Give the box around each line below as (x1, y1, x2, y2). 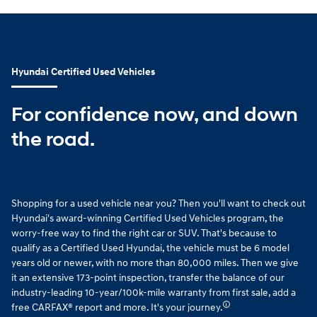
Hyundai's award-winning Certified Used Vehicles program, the (11, 212, 284, 225)
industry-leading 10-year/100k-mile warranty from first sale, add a (11, 287, 296, 299)
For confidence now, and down (11, 102, 298, 127)
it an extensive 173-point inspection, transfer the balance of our (11, 272, 284, 284)
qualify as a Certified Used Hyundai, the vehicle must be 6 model (11, 242, 289, 255)
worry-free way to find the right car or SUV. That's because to (11, 227, 277, 240)
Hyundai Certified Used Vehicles (11, 66, 155, 79)
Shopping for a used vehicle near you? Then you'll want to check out (11, 197, 306, 210)
